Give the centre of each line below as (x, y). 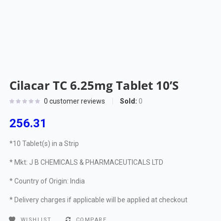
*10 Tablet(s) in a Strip (44, 144)
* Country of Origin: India (47, 181)
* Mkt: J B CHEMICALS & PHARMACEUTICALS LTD (87, 163)
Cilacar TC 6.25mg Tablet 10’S (94, 85)
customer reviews (77, 101)
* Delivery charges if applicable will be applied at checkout (99, 200)
